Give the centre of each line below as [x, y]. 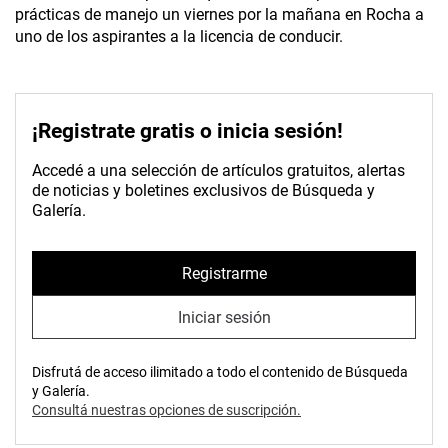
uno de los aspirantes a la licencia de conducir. [179, 37]
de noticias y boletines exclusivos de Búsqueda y [203, 191]
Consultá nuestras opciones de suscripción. [166, 410]
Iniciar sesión [224, 317]
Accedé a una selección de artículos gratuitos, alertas [218, 171]
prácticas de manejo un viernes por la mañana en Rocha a [219, 15]
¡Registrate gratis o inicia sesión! [187, 131]
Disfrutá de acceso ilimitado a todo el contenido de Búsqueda [220, 372]
